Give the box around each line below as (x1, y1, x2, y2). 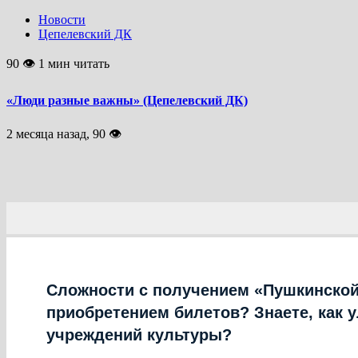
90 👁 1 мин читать (6, 57, 109, 71)
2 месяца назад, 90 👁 (6, 126, 121, 141)
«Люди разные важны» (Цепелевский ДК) (6, 93, 248, 107)
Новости (38, 13, 86, 27)
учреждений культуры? (46, 325, 232, 344)
